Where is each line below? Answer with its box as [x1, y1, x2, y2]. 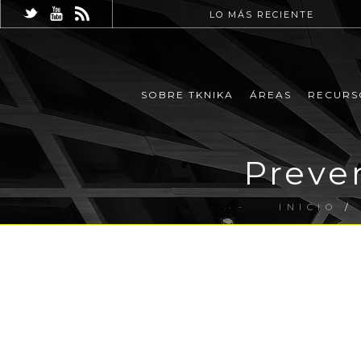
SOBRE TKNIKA [140, 89, 234, 102]
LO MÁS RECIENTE [210, 9, 315, 20]
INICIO [279, 201, 338, 213]
